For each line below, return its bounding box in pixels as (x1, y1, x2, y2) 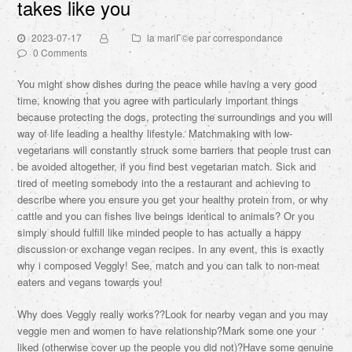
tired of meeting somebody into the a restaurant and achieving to (17, 175, 311, 190)
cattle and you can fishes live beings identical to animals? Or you (17, 208, 315, 223)
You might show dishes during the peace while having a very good (17, 76, 317, 91)
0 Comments (33, 46, 88, 59)
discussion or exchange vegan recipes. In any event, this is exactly (17, 241, 325, 256)
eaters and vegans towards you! (17, 274, 163, 289)
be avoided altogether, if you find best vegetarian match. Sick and (17, 159, 317, 174)
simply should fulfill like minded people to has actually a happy (17, 225, 302, 240)
